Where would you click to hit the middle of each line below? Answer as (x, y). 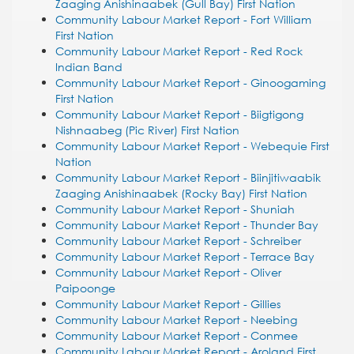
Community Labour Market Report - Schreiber (178, 241)
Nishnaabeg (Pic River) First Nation (147, 130)
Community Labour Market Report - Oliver (168, 272)
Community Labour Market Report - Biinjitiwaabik (188, 177)
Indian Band (89, 67)
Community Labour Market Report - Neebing (176, 320)
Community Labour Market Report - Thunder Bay (187, 225)
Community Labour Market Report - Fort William (183, 19)
